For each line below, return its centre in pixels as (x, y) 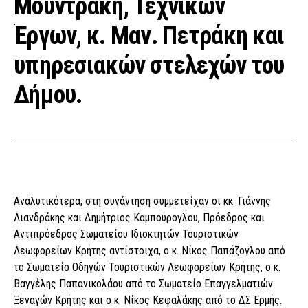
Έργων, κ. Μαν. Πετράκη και (149, 36)
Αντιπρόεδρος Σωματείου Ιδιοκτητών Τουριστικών (126, 234)
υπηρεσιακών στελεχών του (149, 66)
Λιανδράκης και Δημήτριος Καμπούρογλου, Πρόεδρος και (139, 218)
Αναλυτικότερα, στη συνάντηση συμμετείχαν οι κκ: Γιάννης (142, 201)
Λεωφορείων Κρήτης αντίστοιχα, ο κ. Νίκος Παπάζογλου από (150, 251)
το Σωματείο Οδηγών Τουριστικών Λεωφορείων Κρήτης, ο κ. (147, 267)
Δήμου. (48, 95)
